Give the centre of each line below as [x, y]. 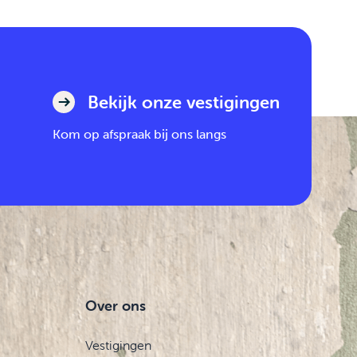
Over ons [116, 306]
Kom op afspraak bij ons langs [139, 134]
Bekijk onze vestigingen [184, 102]
